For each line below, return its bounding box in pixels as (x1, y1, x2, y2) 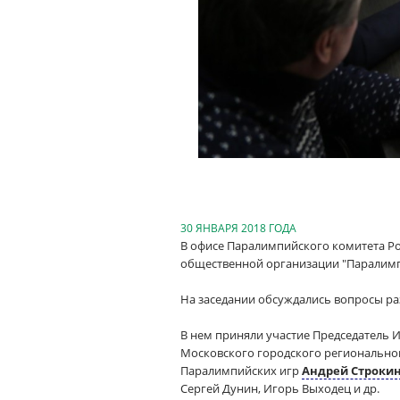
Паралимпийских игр (180, 362, 302, 379)
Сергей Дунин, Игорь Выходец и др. (180, 380, 379, 396)
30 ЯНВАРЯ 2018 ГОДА (180, 221, 296, 236)
